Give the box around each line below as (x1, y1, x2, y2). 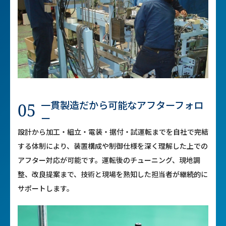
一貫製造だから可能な (41, 97, 137, 112)
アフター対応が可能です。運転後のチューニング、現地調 (18, 154, 200, 165)
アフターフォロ (137, 97, 203, 112)
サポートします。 (18, 183, 74, 193)
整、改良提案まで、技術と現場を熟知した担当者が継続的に (18, 168, 208, 179)
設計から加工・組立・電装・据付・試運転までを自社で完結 (18, 126, 208, 137)
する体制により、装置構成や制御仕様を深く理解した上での (18, 140, 208, 151)
